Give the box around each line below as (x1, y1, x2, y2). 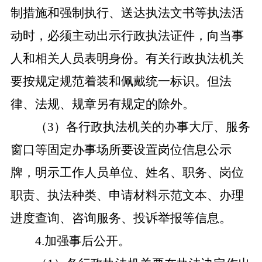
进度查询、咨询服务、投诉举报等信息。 (10, 211, 232, 225)
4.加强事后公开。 (35, 234, 130, 248)
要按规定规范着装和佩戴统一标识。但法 (10, 74, 232, 88)
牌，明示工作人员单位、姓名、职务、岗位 (10, 166, 244, 180)
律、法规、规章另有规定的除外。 (10, 97, 195, 111)
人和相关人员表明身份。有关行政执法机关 (10, 51, 244, 65)
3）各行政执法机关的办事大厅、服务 (47, 120, 250, 134)
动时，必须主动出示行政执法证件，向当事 (10, 29, 244, 43)
